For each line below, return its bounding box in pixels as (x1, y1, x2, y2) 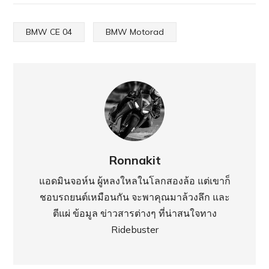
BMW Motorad (106, 26, 165, 37)
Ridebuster (110, 223, 159, 235)
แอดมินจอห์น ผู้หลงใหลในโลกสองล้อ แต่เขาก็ (38, 174, 231, 187)
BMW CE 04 (26, 26, 73, 37)
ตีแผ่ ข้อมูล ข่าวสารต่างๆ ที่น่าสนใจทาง (52, 207, 217, 219)
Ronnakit (108, 152, 161, 168)
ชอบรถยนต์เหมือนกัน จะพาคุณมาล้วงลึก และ (39, 190, 230, 203)
